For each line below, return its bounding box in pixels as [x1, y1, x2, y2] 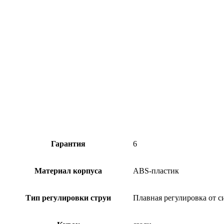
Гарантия [51, 139, 85, 148]
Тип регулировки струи [25, 193, 111, 202]
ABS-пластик [133, 166, 179, 175]
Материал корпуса [34, 166, 102, 175]
